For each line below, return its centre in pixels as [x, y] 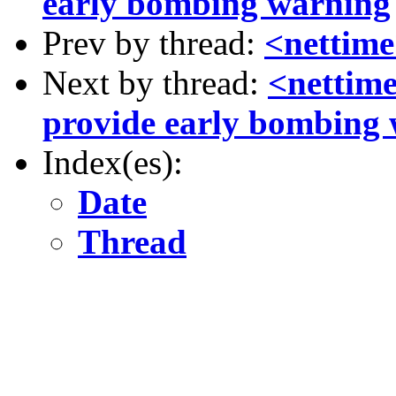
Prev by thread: [153, 43]
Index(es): [113, 162]
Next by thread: [155, 83]
